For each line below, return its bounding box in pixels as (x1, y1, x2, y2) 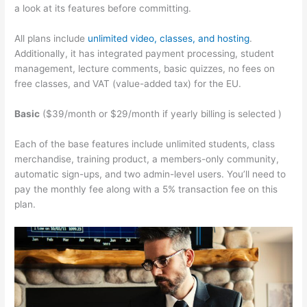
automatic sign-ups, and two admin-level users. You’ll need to (14, 168, 286, 180)
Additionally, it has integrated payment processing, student (14, 48, 275, 60)
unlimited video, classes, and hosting (88, 33, 250, 45)
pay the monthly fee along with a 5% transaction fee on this (14, 183, 278, 195)
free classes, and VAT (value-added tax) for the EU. (14, 78, 242, 90)
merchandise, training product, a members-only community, (14, 153, 280, 164)
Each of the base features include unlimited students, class (14, 138, 275, 149)
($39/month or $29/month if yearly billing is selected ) (40, 108, 282, 119)
